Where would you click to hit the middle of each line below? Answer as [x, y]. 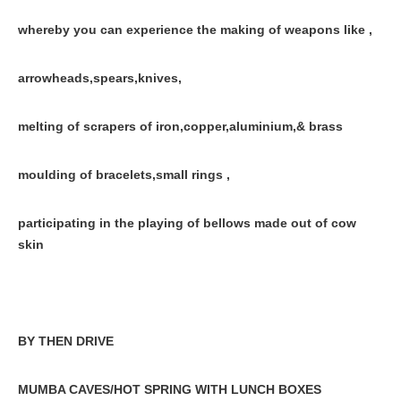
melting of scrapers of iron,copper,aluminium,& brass [180, 126]
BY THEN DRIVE [66, 341]
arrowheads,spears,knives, [100, 78]
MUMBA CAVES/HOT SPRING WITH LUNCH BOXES [170, 389]
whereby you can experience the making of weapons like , [195, 30]
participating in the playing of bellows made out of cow [187, 223]
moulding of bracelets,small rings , [124, 175]
